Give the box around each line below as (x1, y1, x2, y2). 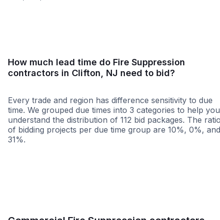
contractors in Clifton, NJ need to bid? (8, 68, 175, 78)
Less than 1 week (14, 146, 79, 157)
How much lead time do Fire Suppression (8, 57, 185, 67)
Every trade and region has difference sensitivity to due (8, 95, 213, 105)
